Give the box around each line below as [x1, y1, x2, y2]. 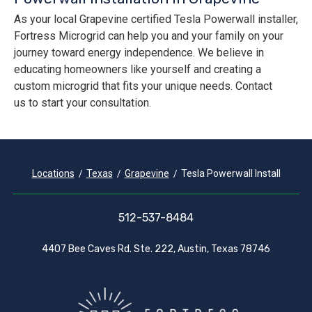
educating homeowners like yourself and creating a [14, 63, 261, 77]
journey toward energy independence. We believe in [14, 46, 264, 60]
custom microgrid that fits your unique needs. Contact [14, 79, 272, 93]
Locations [31, 168, 75, 180]
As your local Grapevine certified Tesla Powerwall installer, [14, 13, 298, 26]
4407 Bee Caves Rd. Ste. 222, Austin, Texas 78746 [42, 243, 270, 256]
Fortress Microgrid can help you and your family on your [14, 29, 283, 43]
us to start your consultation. [14, 96, 151, 110]
